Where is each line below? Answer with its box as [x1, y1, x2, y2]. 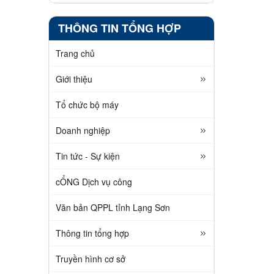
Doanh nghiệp [55, 124, 110, 136]
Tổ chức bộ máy [55, 98, 119, 111]
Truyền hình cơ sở [55, 252, 125, 265]
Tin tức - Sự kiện [55, 149, 120, 162]
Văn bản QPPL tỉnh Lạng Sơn [55, 201, 170, 213]
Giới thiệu [55, 72, 92, 85]
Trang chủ [55, 46, 95, 59]
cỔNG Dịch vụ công [55, 175, 132, 188]
